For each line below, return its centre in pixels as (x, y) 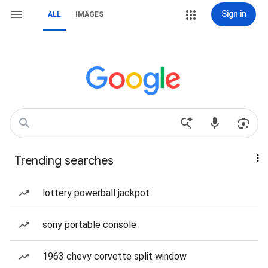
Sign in (234, 14)
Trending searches (64, 161)
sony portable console (89, 225)
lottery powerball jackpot (96, 193)
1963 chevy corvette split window (115, 256)
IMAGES (89, 14)
